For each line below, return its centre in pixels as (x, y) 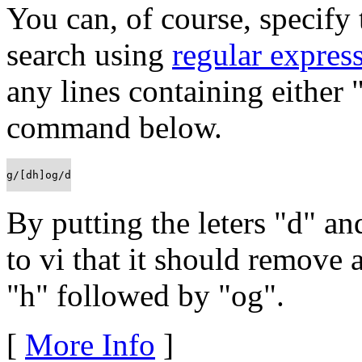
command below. (114, 128)
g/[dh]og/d (39, 175)
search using (89, 55)
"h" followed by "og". (145, 296)
